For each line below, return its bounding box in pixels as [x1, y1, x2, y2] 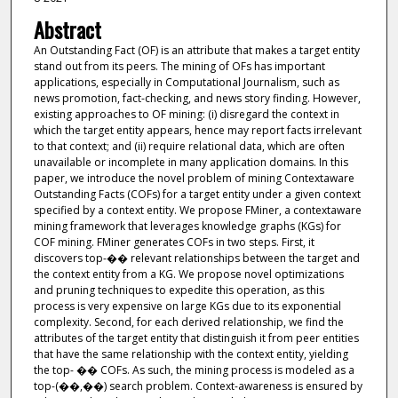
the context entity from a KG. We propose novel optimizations [33, 266, 344, 282]
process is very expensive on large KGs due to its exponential [33, 298, 341, 314]
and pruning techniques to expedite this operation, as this [33, 282, 324, 298]
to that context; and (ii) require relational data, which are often [33, 138, 345, 154]
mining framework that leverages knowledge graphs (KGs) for [33, 218, 341, 234]
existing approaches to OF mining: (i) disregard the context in [33, 106, 339, 122]
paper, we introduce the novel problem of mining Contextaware [33, 170, 354, 186]
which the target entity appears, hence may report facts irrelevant [33, 122, 362, 138]
